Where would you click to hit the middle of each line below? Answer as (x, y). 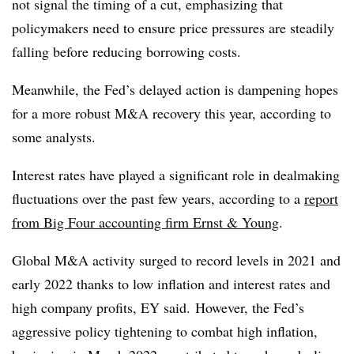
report (321, 198)
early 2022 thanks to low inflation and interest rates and (171, 283)
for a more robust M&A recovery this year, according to (171, 113)
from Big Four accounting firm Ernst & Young (145, 222)
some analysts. (54, 136)
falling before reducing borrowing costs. (126, 51)
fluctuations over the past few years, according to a (158, 198)
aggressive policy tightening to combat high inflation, (165, 331)
